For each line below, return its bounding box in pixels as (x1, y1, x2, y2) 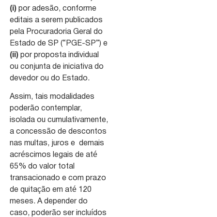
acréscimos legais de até (10, 151, 97, 158)
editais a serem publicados (10, 16, 103, 24)
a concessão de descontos (10, 128, 107, 135)
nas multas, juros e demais (10, 139, 104, 147)
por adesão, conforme (16, 5, 96, 12)
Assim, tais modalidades (10, 93, 94, 100)
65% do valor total (10, 163, 75, 170)
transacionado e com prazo (10, 174, 106, 182)
